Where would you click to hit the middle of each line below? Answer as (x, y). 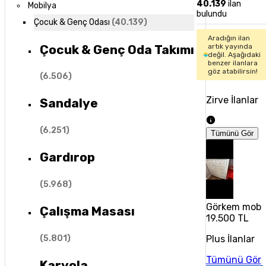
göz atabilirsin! (232, 71)
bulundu (211, 14)
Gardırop (67, 157)
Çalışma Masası (87, 211)
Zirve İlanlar (232, 100)
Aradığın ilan (229, 38)
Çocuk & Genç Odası (72, 23)
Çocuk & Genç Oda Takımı (117, 49)
